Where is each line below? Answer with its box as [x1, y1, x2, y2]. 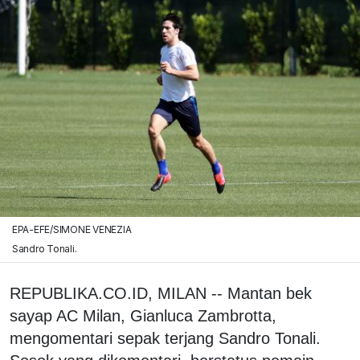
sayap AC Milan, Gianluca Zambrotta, [10, 306, 276, 325]
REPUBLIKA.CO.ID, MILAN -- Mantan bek [10, 284, 312, 302]
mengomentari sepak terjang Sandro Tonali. [10, 329, 321, 347]
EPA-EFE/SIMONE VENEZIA [11, 223, 132, 235]
